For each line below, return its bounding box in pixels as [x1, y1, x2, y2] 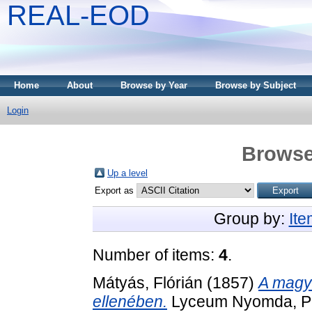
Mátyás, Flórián [93, 273, 203, 292]
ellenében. [93, 292, 167, 311]
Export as [95, 185, 136, 196]
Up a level [107, 167, 148, 178]
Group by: [213, 209, 289, 228]
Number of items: [93, 245, 219, 264]
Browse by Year [120, 80, 187, 91]
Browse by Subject [215, 80, 296, 91]
